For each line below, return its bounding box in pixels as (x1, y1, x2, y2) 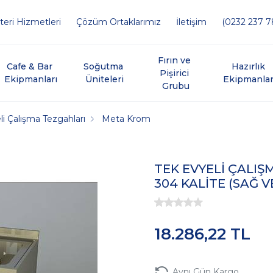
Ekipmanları (4, 74, 58, 85)
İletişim (176, 16, 207, 27)
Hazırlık (232, 61, 268, 72)
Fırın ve (158, 54, 194, 66)
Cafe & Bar (7, 61, 55, 72)
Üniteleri (85, 74, 124, 85)
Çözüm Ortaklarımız (76, 16, 161, 27)
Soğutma (83, 61, 126, 72)
